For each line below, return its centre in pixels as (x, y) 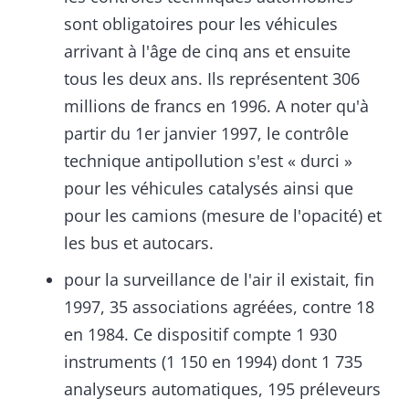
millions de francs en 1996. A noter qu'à (216, 106)
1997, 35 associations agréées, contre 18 (219, 307)
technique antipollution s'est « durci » (208, 161)
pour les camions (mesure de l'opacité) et (223, 216)
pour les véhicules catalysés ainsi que (209, 189)
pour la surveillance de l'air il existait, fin (219, 280)
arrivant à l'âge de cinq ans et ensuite (207, 52)
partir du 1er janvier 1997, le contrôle (206, 134)
